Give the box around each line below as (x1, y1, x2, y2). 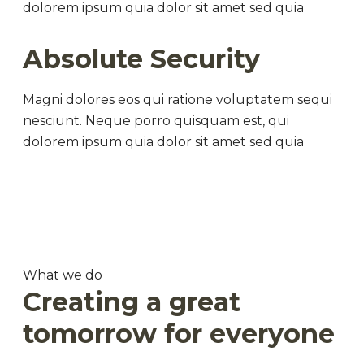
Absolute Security (23, 43, 260, 75)
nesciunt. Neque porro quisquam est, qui (23, 113, 289, 128)
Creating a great (23, 286, 240, 318)
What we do (23, 267, 102, 283)
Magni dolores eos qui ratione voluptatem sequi (23, 92, 332, 107)
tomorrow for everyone (23, 318, 335, 349)
